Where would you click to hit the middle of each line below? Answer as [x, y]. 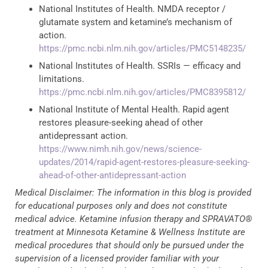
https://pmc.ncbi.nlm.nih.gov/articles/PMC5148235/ [142, 48]
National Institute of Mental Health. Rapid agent [134, 109]
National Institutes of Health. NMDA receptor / [132, 9]
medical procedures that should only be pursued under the [130, 245]
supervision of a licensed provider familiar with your [117, 258]
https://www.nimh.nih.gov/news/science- [120, 149]
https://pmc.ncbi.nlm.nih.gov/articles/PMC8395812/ [142, 92]
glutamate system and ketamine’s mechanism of [135, 22]
